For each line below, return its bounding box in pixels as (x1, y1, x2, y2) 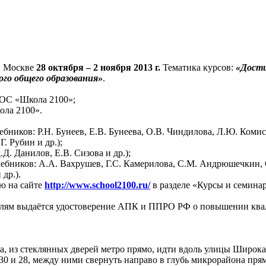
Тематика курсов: (160, 62, 236, 72)
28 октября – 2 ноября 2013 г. (36, 62, 160, 72)
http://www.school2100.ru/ (45, 180, 150, 190)
